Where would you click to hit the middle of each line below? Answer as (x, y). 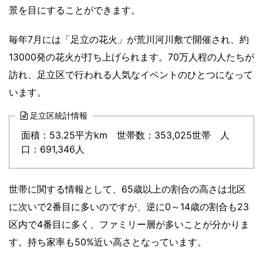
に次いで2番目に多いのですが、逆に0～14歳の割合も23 (129, 206)
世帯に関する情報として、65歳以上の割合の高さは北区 (127, 189)
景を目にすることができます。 (75, 10)
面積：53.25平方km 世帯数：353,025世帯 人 (125, 135)
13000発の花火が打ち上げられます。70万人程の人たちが (131, 57)
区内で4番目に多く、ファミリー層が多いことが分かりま (129, 224)
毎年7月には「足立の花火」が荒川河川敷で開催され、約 (129, 39)
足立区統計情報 (59, 115)
